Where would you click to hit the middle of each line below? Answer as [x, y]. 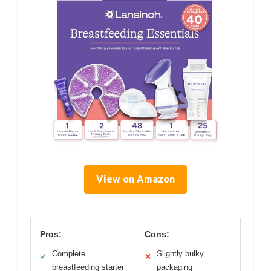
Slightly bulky [180, 253]
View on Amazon [135, 179]
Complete [69, 253]
